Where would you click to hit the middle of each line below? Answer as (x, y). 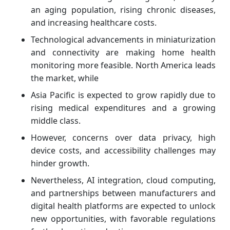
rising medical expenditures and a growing (123, 108)
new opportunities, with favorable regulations (123, 218)
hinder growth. (60, 163)
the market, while (65, 78)
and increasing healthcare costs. (94, 22)
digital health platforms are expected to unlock (123, 206)
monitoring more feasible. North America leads (123, 65)
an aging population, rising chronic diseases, (123, 9)
